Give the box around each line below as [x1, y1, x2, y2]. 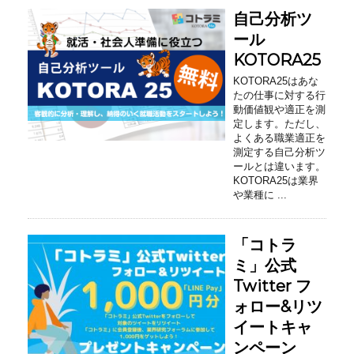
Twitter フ [233, 277, 311, 296]
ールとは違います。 [233, 160, 326, 173]
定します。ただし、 [233, 118, 326, 130]
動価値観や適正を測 [233, 104, 326, 116]
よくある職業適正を [233, 132, 326, 145]
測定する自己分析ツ [233, 146, 326, 159]
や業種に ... [233, 189, 287, 201]
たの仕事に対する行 [233, 89, 326, 102]
